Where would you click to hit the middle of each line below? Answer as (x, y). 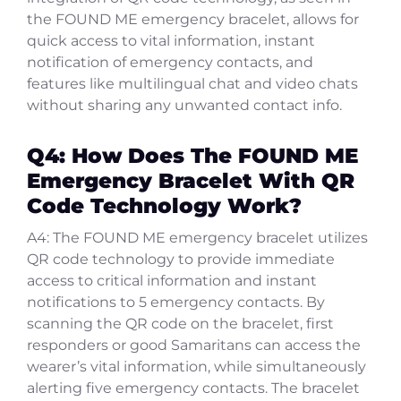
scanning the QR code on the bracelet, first (180, 324)
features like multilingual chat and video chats (192, 84)
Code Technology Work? (164, 206)
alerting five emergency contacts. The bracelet (193, 388)
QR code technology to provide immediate (181, 260)
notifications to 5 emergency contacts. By (176, 303)
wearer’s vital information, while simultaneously (196, 367)
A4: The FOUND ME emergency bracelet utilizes (197, 238)
